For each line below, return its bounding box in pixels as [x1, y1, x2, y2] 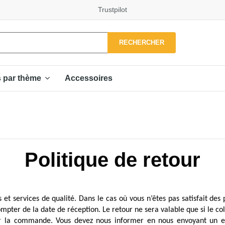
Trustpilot [98, 6, 127, 14]
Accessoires [65, 73, 113, 82]
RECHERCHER [119, 38, 165, 46]
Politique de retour [25, 149, 200, 171]
